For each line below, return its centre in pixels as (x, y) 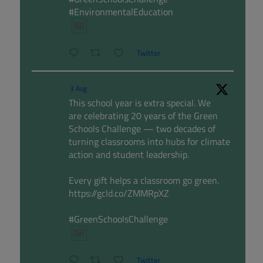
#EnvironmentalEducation (121, 12)
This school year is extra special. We (139, 103)
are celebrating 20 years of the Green (143, 116)
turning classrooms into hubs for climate (149, 142)
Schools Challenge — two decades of (142, 129)
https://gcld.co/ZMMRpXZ (119, 193)
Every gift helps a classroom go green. (144, 181)
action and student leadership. (129, 155)
